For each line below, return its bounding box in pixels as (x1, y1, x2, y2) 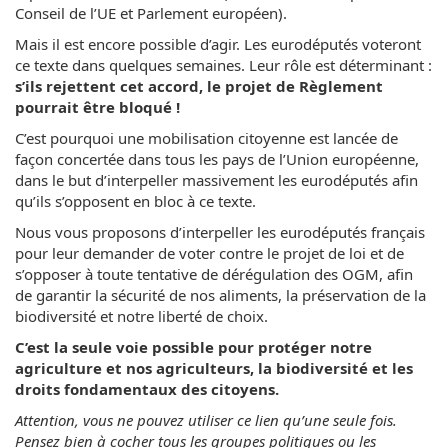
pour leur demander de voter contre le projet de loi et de (15, 243, 404, 263)
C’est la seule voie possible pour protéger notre (15, 337, 372, 357)
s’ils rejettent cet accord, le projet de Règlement (15, 76, 383, 96)
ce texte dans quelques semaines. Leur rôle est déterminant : (15, 55, 432, 75)
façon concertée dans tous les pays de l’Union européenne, (15, 149, 419, 169)
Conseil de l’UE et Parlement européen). (15, 3, 287, 23)
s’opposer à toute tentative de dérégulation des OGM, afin (15, 264, 413, 284)
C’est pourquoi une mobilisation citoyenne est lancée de (15, 128, 398, 148)
